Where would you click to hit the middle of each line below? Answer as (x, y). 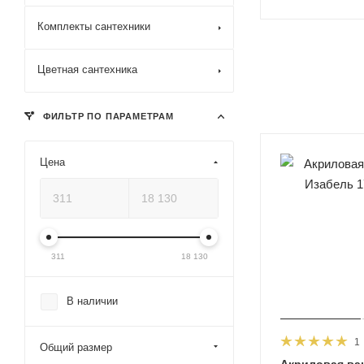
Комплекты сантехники (94, 26)
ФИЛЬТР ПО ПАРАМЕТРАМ (107, 116)
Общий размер (76, 347)
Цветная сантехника (87, 69)
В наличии (92, 301)
